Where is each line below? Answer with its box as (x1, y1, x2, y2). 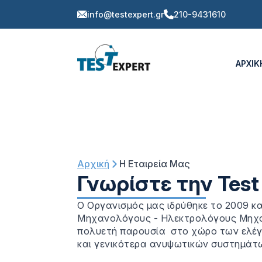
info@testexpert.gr (87, 9, 164, 19)
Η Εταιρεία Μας (119, 158, 190, 170)
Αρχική (77, 158, 109, 170)
